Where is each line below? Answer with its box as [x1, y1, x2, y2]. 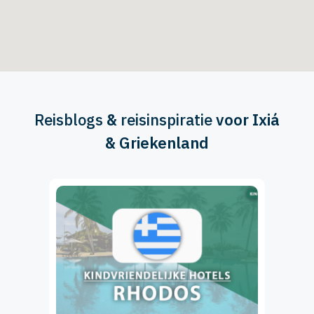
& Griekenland [105, 132, 209, 153]
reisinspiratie [121, 109, 212, 130]
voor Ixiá [212, 109, 280, 130]
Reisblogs [34, 109, 103, 130]
